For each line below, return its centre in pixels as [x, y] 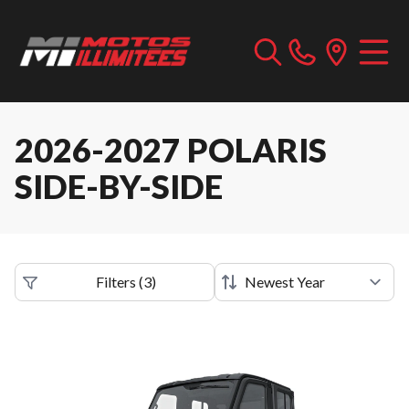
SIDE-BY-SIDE [119, 186]
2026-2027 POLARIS [171, 150]
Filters [115, 282]
